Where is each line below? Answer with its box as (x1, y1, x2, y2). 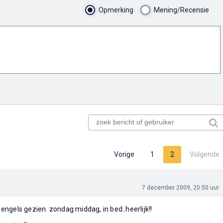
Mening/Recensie (153, 6, 209, 14)
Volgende (189, 150, 220, 158)
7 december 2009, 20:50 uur (141, 184, 219, 191)
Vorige (113, 150, 134, 158)
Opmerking (98, 6, 133, 14)
